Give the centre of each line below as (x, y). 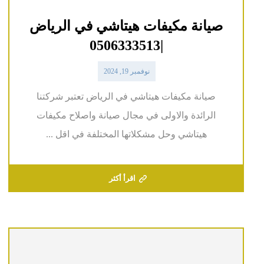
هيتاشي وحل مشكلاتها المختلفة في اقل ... (126, 134)
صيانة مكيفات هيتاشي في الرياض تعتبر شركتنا (126, 96)
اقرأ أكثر (122, 178)
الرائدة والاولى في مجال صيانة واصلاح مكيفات (126, 115)
